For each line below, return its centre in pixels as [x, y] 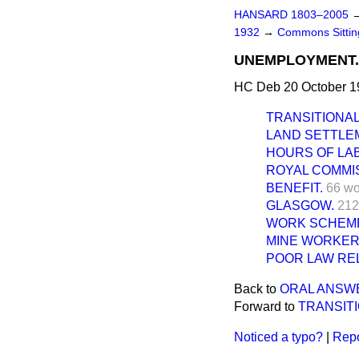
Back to [257, 289]
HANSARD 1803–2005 [291, 15]
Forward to [266, 307]
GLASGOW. [300, 206]
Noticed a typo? [278, 337]
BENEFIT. [294, 188]
